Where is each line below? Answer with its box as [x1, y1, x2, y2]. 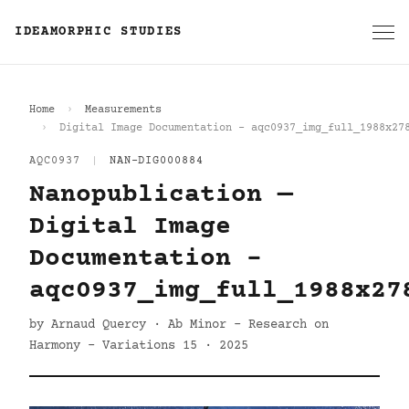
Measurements [85, 104, 162, 116]
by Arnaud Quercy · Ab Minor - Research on [29, 318, 329, 332]
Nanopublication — [29, 181, 293, 210]
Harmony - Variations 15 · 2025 [29, 339, 248, 353]
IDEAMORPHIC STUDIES [15, 25, 183, 39]
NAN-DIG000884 [109, 155, 204, 167]
